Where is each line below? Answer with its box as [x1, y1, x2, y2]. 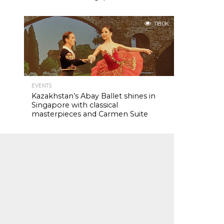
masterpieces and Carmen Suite [31, 109, 148, 118]
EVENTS [31, 82, 51, 89]
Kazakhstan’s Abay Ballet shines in [31, 91, 155, 100]
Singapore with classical [31, 100, 118, 109]
